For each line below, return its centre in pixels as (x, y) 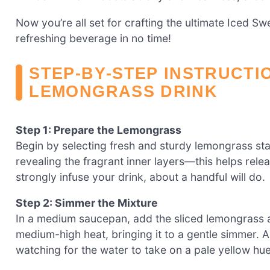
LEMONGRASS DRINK (124, 92)
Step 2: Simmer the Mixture (87, 203)
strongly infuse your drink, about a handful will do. (140, 177)
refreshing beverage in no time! (93, 38)
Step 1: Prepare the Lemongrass (99, 130)
